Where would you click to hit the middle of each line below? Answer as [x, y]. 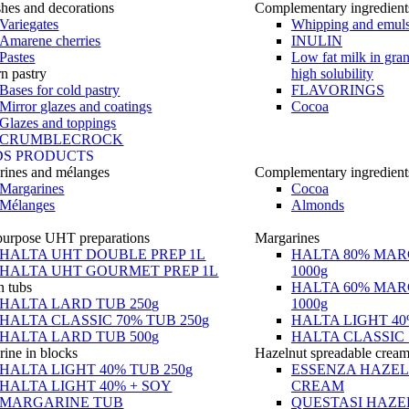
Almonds [317, 205]
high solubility [332, 73]
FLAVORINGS [337, 90]
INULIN [316, 41]
